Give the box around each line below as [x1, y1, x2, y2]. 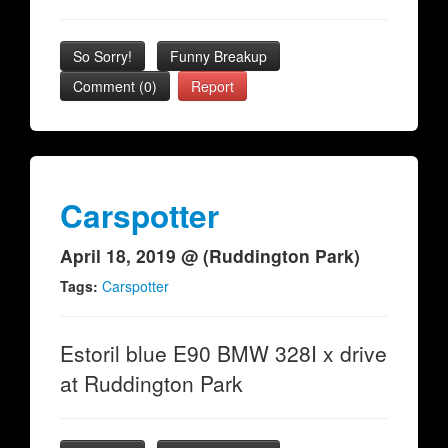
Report [191, 76, 234, 96]
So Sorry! [73, 46, 132, 66]
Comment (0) [73, 76, 157, 96]
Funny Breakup [170, 46, 267, 66]
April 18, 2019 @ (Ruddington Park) [60, 243, 360, 268]
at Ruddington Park [60, 368, 243, 398]
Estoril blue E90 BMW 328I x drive [60, 338, 387, 368]
